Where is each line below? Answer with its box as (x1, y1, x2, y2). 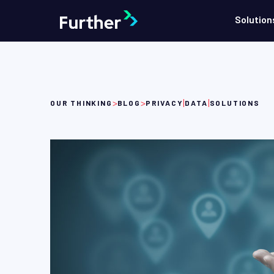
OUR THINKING (50, 98, 113, 107)
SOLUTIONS (209, 98, 260, 107)
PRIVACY (145, 98, 183, 107)
